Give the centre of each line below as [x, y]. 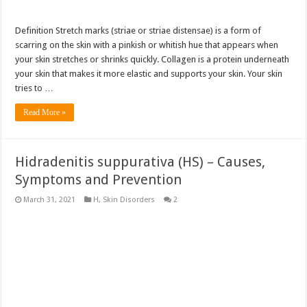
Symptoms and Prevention [99, 179]
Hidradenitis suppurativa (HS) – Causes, [140, 161]
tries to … [35, 88]
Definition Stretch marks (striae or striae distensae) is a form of [138, 30]
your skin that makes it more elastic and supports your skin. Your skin [149, 73]
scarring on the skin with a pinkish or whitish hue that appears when [147, 45]
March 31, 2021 [50, 199]
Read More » [45, 112]
